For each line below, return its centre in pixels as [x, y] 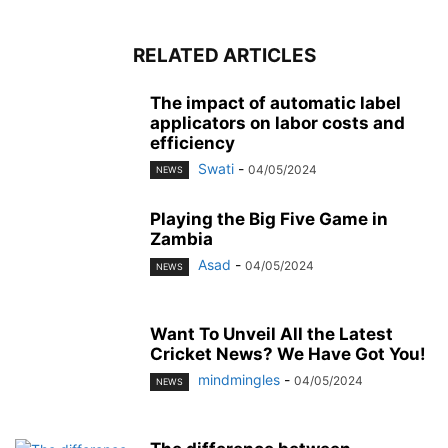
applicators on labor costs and [277, 123]
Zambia [181, 239]
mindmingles [239, 380]
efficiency [192, 143]
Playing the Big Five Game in [269, 219]
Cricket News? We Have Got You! [288, 354]
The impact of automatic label [275, 103]
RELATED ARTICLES [224, 56]
